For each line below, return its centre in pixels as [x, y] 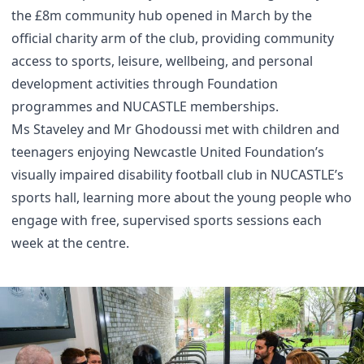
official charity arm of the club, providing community [173, 39]
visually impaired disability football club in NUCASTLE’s [178, 175]
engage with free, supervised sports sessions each [167, 221]
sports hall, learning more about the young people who [182, 198]
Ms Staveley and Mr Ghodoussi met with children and [175, 130]
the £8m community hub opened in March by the [162, 16]
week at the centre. [70, 243]
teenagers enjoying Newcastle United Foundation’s [168, 152]
